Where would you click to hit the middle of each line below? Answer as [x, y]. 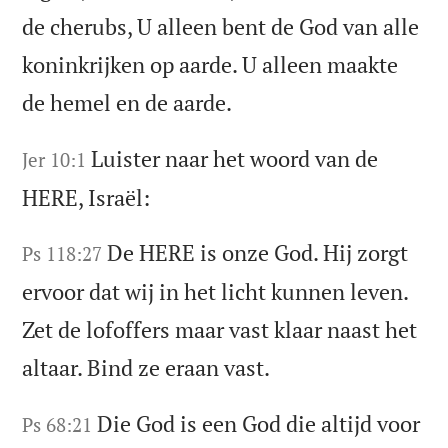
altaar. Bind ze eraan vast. [146, 368]
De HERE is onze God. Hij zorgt [258, 253]
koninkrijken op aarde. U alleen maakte [210, 64]
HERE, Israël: [86, 197]
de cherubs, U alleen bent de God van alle [221, 26]
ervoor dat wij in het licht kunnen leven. [215, 292]
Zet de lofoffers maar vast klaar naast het [220, 330]
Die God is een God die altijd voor [259, 424]
